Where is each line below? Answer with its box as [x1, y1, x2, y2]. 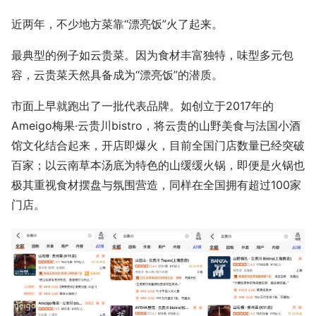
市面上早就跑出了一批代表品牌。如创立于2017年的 [11, 99, 274, 113]
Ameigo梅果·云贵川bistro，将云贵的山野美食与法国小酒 [11, 119, 300, 133]
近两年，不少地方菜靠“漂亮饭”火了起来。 [11, 17, 223, 31]
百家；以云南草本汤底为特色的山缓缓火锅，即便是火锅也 [11, 158, 305, 172]
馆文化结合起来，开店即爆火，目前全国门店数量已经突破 [11, 138, 305, 152]
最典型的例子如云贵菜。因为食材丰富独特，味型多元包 [11, 48, 293, 62]
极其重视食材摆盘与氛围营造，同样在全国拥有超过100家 [11, 178, 301, 192]
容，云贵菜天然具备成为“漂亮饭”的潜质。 [11, 68, 223, 82]
